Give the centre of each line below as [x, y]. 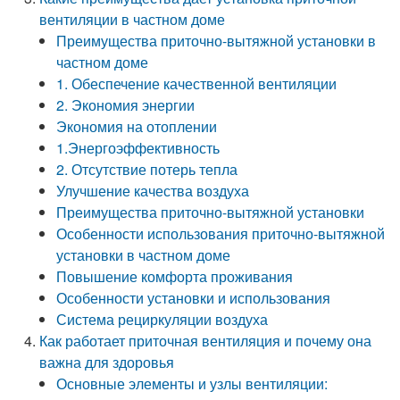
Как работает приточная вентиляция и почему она [206, 341]
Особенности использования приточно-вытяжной [221, 233]
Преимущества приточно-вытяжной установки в [217, 41]
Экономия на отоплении [137, 126]
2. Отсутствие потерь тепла [147, 169]
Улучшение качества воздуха [153, 191]
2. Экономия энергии [126, 105]
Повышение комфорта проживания [175, 276]
